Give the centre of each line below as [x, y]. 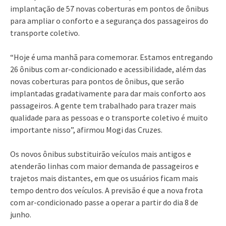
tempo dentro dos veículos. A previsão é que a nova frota [106, 190]
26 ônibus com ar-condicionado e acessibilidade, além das [108, 69]
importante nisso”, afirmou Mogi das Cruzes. [86, 129]
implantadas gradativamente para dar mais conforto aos [108, 93]
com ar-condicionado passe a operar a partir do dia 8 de [104, 202]
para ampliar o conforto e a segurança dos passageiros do [109, 20]
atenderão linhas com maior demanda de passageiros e [104, 166]
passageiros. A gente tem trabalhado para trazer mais [103, 105]
